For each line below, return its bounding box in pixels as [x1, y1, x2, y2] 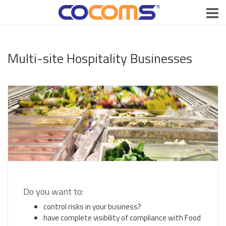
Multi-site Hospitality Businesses [8, 48, 192, 68]
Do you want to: [23, 185, 83, 198]
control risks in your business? [43, 201, 141, 212]
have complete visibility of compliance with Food [43, 212, 201, 223]
